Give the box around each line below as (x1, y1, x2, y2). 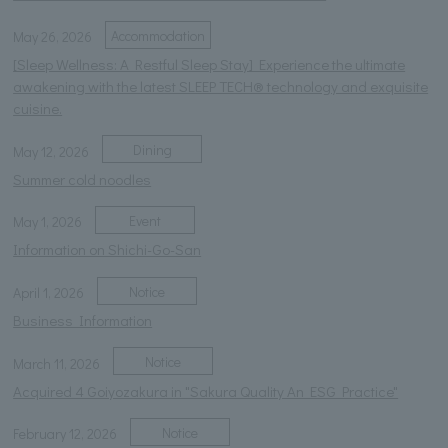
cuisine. (13, 97, 63, 118)
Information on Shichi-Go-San (13, 239, 202, 260)
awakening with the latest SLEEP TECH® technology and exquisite (13, 75, 429, 96)
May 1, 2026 (13, 212, 83, 232)
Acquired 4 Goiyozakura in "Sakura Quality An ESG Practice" (13, 380, 399, 401)
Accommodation (111, 25, 206, 45)
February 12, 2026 (13, 424, 118, 444)
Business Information (13, 310, 153, 331)
